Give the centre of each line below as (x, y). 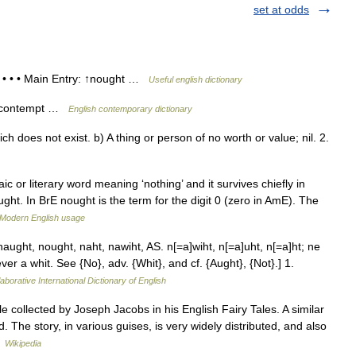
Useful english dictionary (195, 79)
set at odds (281, 10)
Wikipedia (23, 343)
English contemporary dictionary (130, 109)
